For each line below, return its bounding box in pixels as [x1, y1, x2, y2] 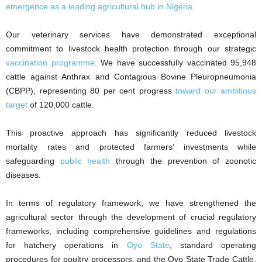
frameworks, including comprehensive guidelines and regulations [6, 226, 256, 236]
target [6, 100, 27, 110]
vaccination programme [6, 58, 95, 68]
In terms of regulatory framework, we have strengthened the [6, 198, 256, 208]
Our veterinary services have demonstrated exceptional [6, 30, 256, 40]
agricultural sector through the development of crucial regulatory [6, 212, 256, 222]
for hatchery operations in [6, 240, 127, 250]
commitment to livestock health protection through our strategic [6, 44, 256, 54]
